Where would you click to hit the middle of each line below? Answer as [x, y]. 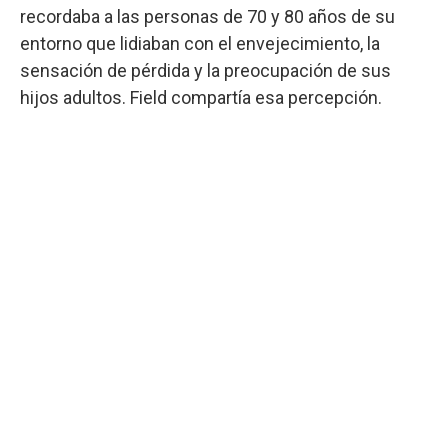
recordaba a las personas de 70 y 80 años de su [207, 16]
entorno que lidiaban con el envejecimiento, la [200, 43]
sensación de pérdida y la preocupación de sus [205, 70]
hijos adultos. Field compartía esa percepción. [201, 97]
